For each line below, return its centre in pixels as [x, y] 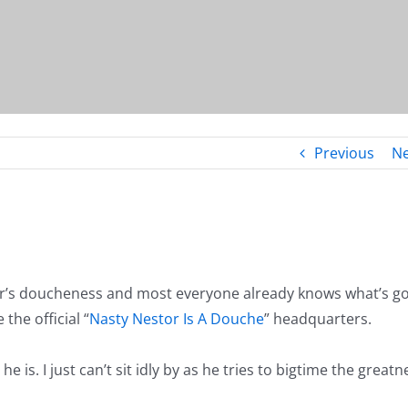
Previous [344, 153]
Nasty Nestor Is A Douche [177, 319]
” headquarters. [318, 319]
